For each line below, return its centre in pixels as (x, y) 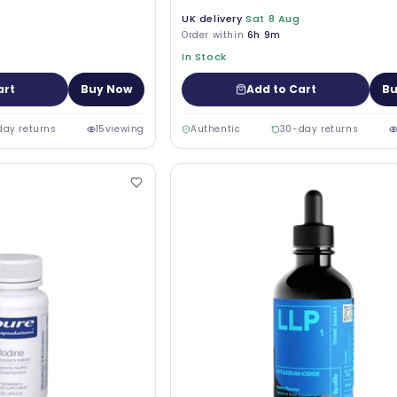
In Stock (204, 57)
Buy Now (106, 89)
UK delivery (212, 19)
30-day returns (319, 129)
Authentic (216, 129)
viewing (125, 129)
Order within (214, 35)
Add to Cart (281, 89)
